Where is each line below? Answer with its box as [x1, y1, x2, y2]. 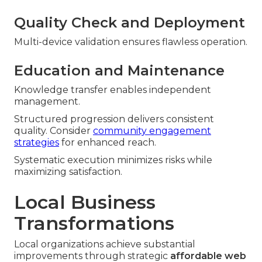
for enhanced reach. [59, 136, 156, 148]
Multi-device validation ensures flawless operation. [14, 36, 247, 47]
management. [14, 95, 80, 107]
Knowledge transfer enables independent [14, 84, 211, 95]
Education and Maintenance [14, 61, 225, 79]
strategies [14, 136, 59, 148]
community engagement [93, 125, 211, 136]
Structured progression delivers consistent [14, 113, 214, 125]
